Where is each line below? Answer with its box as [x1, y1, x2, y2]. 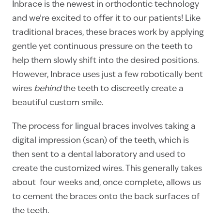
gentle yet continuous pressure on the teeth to [12, 42, 193, 51]
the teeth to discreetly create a [61, 84, 184, 93]
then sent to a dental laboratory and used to [12, 150, 186, 159]
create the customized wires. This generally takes [12, 164, 202, 173]
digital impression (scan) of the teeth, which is [12, 136, 189, 145]
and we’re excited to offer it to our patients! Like [12, 14, 201, 23]
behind [34, 84, 61, 93]
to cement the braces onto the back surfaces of [12, 192, 200, 201]
